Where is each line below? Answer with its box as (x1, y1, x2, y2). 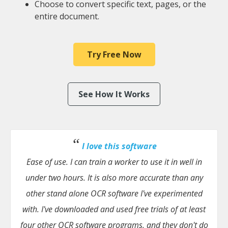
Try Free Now (87, 49, 141, 60)
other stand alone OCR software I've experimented (25, 188, 203, 199)
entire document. (35, 11, 99, 22)
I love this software (82, 140, 157, 152)
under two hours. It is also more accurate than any (25, 172, 203, 183)
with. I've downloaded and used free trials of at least (22, 204, 206, 215)
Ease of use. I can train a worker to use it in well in (26, 156, 202, 167)
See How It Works (78, 89, 150, 100)
